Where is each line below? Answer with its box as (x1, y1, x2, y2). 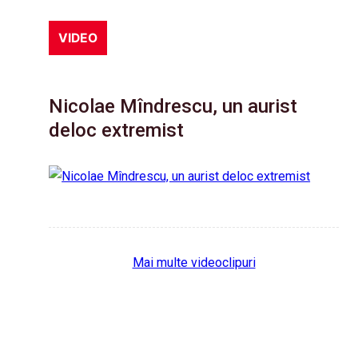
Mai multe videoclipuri (132, 255, 256, 271)
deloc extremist (49, 119, 185, 142)
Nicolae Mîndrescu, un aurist (49, 95, 298, 118)
